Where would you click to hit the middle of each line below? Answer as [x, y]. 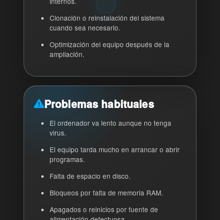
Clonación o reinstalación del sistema [107, 18]
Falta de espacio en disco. [90, 176]
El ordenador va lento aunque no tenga [111, 123]
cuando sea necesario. [85, 27]
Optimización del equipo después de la [110, 44]
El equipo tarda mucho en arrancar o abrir [115, 149]
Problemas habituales [99, 104]
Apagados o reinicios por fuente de [104, 209]
